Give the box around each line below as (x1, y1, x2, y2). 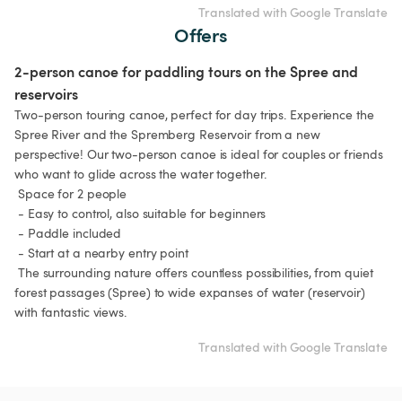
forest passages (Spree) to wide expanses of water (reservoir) (14, 284, 369, 301)
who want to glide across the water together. (14, 165, 267, 183)
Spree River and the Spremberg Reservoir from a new (14, 126, 324, 144)
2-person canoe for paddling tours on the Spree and (14, 62, 362, 82)
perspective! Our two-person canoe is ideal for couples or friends (14, 145, 387, 163)
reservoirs (14, 84, 78, 104)
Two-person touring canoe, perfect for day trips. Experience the (14, 106, 378, 124)
